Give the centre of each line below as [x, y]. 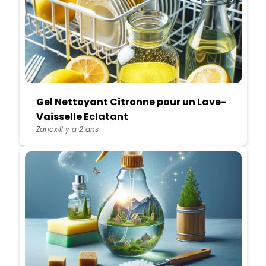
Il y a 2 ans [79, 129]
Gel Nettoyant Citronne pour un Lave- [131, 102]
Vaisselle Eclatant [82, 117]
